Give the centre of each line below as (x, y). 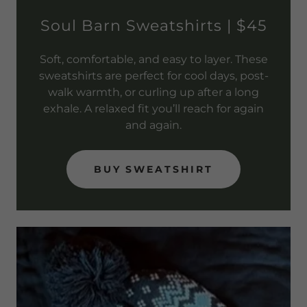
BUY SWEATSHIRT (153, 169)
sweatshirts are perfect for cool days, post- (153, 76)
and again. (153, 125)
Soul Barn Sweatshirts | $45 (153, 26)
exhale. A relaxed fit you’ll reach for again (153, 109)
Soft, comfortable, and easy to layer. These (153, 59)
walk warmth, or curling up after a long (153, 92)
